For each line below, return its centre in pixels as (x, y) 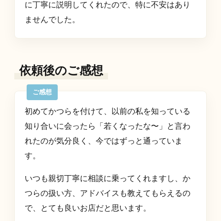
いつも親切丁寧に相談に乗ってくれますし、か (108, 179)
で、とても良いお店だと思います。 (88, 208)
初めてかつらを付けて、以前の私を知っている (108, 111)
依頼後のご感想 (61, 71)
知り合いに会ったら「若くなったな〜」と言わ (108, 126)
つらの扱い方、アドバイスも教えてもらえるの (108, 193)
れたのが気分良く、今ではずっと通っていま (104, 141)
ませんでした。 (53, 20)
